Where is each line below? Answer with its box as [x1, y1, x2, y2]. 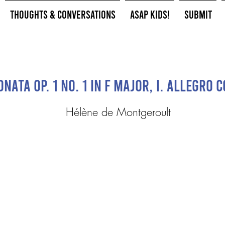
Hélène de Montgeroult [66, 104, 171, 120]
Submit [184, 8, 212, 21]
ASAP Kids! [130, 8, 170, 21]
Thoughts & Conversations [10, 8, 116, 21]
